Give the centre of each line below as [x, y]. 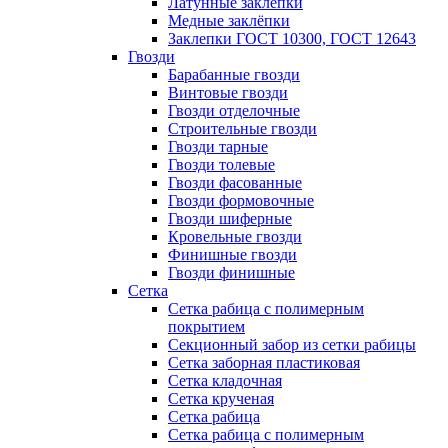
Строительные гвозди [242, 128]
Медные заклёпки [229, 20]
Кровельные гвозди [235, 236]
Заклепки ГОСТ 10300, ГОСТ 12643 [292, 38]
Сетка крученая [221, 398]
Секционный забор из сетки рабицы [292, 344]
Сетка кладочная [225, 380]
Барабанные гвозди [234, 74]
